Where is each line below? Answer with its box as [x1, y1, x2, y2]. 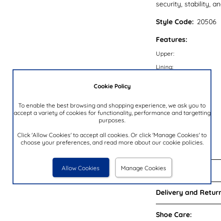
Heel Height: [155, 116, 189, 124]
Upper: [155, 49, 174, 57]
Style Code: [155, 17, 194, 26]
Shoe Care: [155, 210, 192, 219]
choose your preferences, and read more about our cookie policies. [20, 138, 204, 146]
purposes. [99, 116, 125, 124]
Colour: [155, 103, 175, 110]
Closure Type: [155, 129, 193, 137]
